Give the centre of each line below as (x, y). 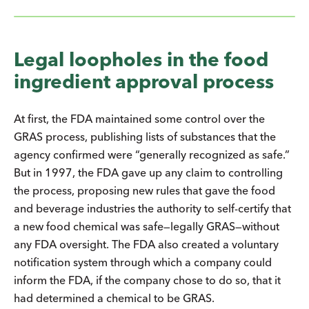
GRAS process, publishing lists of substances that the (145, 136)
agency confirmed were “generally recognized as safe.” (152, 154)
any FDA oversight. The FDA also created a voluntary (146, 244)
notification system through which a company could (143, 262)
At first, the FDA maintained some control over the (139, 118)
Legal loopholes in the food (141, 59)
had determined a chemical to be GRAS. (116, 298)
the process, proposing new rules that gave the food (144, 190)
